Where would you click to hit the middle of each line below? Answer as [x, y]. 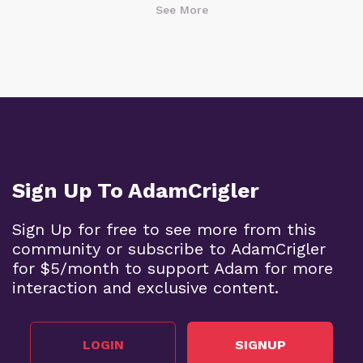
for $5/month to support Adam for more [173, 269]
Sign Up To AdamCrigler [136, 191]
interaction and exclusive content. [145, 288]
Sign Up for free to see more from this [164, 230]
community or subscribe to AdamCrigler [169, 249]
